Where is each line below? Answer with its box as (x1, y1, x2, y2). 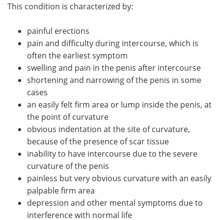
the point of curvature (27, 111, 109, 122)
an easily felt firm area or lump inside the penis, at (27, 99, 212, 110)
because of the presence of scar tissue (27, 136, 169, 146)
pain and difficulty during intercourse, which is (27, 37, 198, 48)
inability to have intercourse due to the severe (27, 148, 197, 159)
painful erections (27, 25, 89, 36)
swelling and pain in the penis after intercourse (27, 62, 201, 73)
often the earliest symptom (27, 50, 128, 60)
